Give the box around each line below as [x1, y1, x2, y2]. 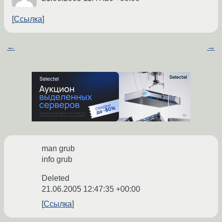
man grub [42, 144, 75, 153]
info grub [42, 155, 72, 164]
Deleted [42, 174, 69, 183]
